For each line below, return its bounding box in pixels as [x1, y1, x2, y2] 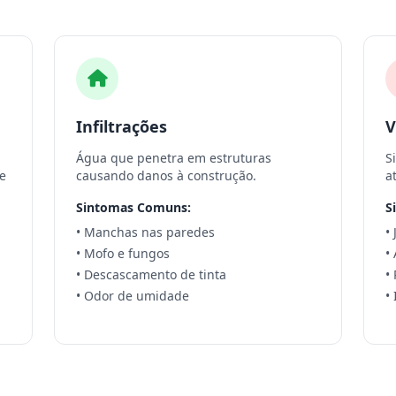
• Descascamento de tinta [76, 266, 227, 283]
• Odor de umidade [76, 287, 190, 304]
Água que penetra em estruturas [76, 149, 272, 166]
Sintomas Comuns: [76, 199, 192, 216]
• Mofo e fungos [76, 245, 171, 262]
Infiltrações [76, 116, 168, 137]
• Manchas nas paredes [76, 224, 216, 240]
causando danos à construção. [76, 167, 257, 184]
